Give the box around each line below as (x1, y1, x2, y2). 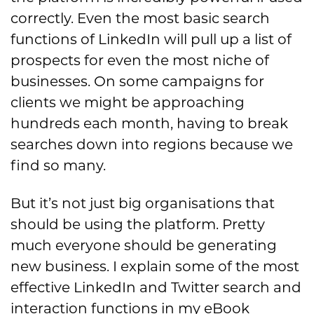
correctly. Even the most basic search (11, 9, 270, 27)
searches (11, 135, 73, 153)
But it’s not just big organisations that (11, 194, 275, 212)
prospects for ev (11, 51, 123, 69)
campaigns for (158, 72, 264, 90)
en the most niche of (123, 51, 269, 69)
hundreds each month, (11, 114, 177, 132)
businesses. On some (11, 72, 158, 90)
